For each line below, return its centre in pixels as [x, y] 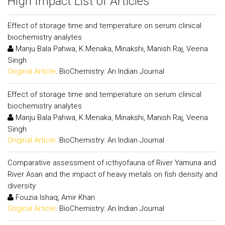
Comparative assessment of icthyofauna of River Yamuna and [112, 163]
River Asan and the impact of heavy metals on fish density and [113, 174]
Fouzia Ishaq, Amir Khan [54, 197]
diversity [22, 186]
